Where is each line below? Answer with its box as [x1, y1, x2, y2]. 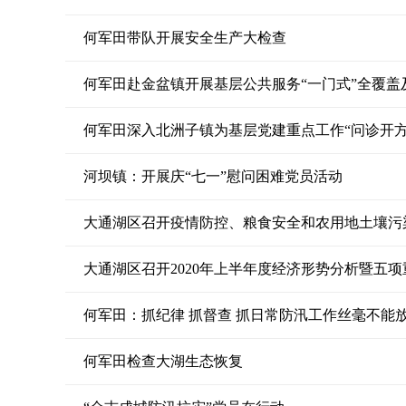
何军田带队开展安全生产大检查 [83, 30, 286, 45]
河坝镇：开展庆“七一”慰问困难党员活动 [83, 169, 343, 184]
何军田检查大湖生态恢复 [83, 353, 243, 369]
